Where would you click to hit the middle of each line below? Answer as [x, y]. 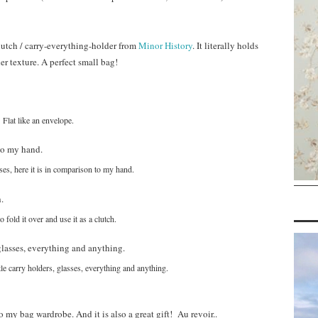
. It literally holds [225, 46]
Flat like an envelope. [38, 120]
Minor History [165, 46]
